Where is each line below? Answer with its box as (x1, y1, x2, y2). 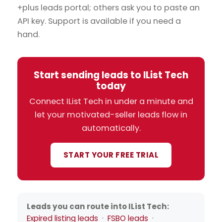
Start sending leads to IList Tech (34, 68, 188, 82)
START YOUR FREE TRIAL (63, 150, 159, 161)
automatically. (81, 122, 141, 134)
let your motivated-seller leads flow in (35, 109, 187, 121)
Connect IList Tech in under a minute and (29, 96, 193, 108)
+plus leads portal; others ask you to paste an (17, 2, 200, 14)
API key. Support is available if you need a (17, 15, 181, 27)
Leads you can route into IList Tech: (27, 201, 169, 212)
